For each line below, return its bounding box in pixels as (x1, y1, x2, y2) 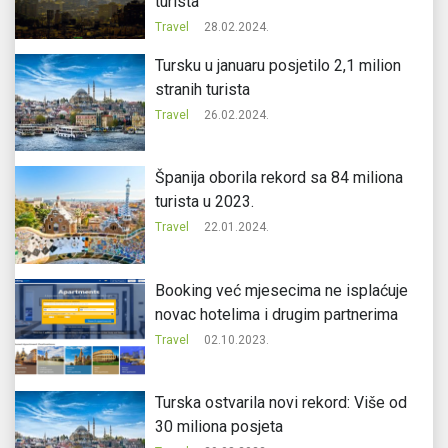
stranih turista (154, 80, 250, 100)
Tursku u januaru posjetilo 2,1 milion (154, 56, 401, 76)
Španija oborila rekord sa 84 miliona (154, 168, 403, 188)
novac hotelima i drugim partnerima (154, 304, 398, 324)
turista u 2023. (154, 192, 254, 212)
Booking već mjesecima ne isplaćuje (154, 280, 408, 300)
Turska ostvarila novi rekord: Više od (154, 392, 407, 412)
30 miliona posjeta (154, 416, 283, 436)
